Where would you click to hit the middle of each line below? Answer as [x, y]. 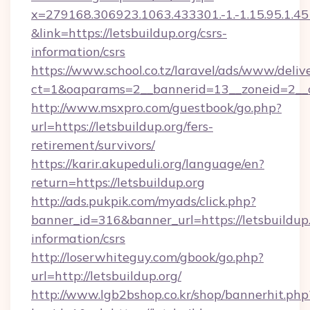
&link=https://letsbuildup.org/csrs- [129, 33]
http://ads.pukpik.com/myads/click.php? [144, 201]
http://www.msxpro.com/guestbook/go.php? [156, 108]
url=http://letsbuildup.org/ [106, 276]
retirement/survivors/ [93, 145]
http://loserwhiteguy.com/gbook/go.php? [147, 257]
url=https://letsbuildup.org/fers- [122, 126]
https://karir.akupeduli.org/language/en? [148, 164]
